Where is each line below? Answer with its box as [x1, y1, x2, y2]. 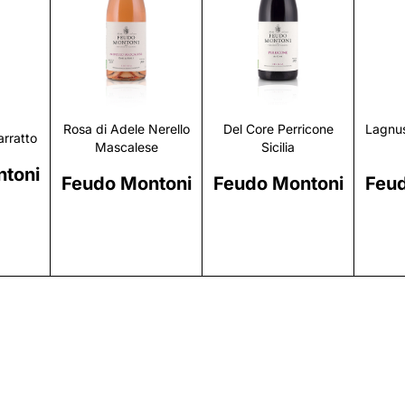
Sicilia [261, 139, 295, 155]
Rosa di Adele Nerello [62, 121, 190, 137]
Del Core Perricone [222, 121, 334, 137]
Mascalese [94, 139, 158, 155]
